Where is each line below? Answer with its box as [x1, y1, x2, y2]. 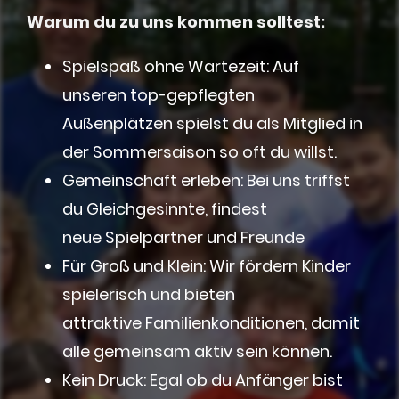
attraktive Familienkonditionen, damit [62, 312, 360, 335]
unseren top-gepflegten [62, 84, 255, 107]
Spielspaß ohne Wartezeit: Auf [62, 55, 299, 78]
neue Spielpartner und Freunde [62, 226, 305, 249]
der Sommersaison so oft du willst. [62, 141, 340, 164]
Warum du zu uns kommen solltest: [27, 10, 329, 33]
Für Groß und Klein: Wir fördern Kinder [62, 255, 351, 278]
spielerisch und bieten [62, 283, 235, 306]
